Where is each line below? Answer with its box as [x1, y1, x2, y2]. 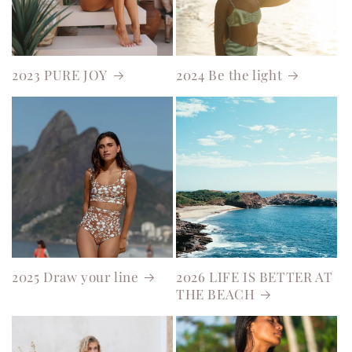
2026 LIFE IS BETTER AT [176, 268, 333, 285]
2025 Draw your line [12, 268, 139, 285]
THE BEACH [176, 285, 255, 302]
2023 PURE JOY [12, 66, 108, 83]
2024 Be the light [176, 66, 283, 83]
